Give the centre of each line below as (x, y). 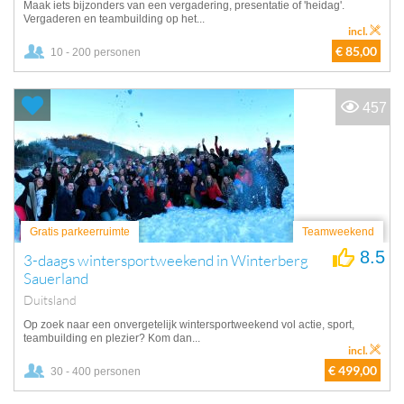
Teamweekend (338, 232)
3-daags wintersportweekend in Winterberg (166, 260)
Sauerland (56, 278)
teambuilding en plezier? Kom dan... (112, 338)
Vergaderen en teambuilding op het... (114, 19)
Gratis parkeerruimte (80, 232)
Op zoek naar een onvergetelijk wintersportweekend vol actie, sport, (189, 325)
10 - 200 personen (96, 52)
